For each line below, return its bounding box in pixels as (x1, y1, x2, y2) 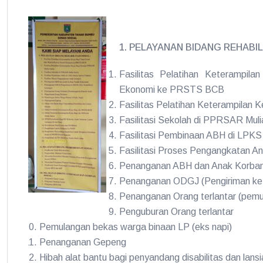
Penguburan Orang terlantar (119, 207, 234, 217)
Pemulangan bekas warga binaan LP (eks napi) (39, 222, 232, 232)
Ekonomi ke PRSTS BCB (119, 85, 225, 95)
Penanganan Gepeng (39, 237, 126, 247)
